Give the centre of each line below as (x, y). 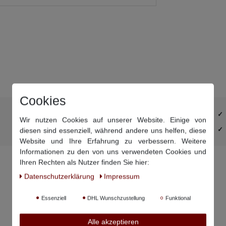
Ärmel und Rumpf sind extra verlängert (93, 114)
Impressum (122, 176)
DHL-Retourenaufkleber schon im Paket (95, 129)
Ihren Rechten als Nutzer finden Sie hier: (84, 162)
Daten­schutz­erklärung (60, 176)
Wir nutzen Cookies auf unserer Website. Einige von (113, 120)
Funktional (177, 198)
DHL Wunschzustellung (116, 198)
